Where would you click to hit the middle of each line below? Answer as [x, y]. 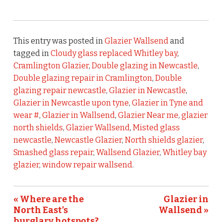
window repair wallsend [87, 165]
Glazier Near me [148, 115]
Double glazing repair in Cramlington [83, 78]
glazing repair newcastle [59, 91]
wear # [26, 115]
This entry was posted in [59, 41]
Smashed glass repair [53, 153]
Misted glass [156, 128]
